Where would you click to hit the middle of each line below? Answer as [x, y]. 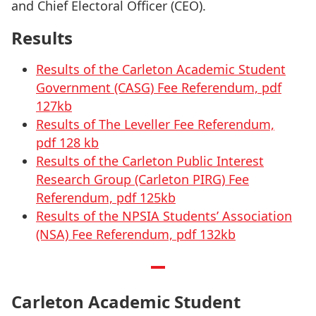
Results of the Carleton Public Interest [150, 161]
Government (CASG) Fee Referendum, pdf [159, 87]
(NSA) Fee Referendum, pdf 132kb [136, 234]
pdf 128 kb [67, 142]
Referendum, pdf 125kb [106, 197]
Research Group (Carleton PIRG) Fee [142, 179]
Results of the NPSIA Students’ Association [164, 216]
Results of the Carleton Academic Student [161, 69]
